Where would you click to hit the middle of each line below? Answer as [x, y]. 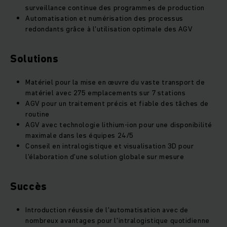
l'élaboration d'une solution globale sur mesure [105, 157]
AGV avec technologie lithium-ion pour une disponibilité [119, 125]
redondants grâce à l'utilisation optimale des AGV [109, 29]
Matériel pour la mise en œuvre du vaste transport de [115, 82]
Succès [29, 187]
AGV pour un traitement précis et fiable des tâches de [117, 104]
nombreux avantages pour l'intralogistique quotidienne [118, 221]
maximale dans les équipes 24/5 [80, 136]
